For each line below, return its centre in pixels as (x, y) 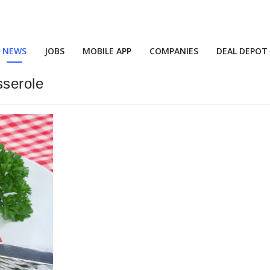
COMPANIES (174, 51)
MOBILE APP (107, 51)
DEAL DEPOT (242, 51)
